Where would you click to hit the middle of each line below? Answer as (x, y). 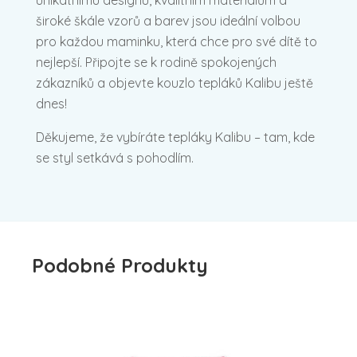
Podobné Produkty (120, 265)
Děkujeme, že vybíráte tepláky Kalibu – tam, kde (175, 137)
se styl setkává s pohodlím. (115, 157)
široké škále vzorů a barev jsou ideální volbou (168, 20)
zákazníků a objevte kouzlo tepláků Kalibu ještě (175, 82)
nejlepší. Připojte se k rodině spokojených (156, 62)
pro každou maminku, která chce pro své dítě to (177, 41)
